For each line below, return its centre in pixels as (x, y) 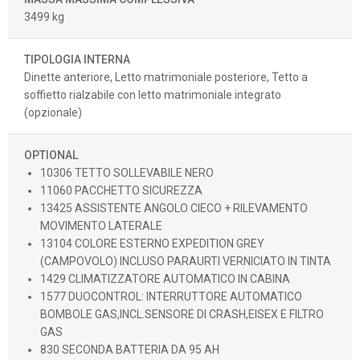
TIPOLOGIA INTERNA (77, 59)
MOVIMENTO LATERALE (101, 225)
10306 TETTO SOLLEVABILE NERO (127, 172)
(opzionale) (53, 112)
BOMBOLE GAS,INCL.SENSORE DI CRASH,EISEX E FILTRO (182, 314)
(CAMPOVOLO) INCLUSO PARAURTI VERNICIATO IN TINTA (186, 261)
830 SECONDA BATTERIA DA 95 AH (130, 349)
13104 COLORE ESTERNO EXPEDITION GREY (152, 243)
